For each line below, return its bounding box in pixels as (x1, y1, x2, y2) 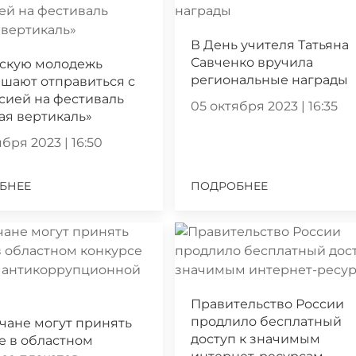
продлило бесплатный (191, 313, 342, 329)
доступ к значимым (191, 331, 321, 346)
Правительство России (191, 296, 345, 311)
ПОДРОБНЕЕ (191, 178, 269, 193)
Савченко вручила (191, 54, 314, 70)
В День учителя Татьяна (191, 37, 350, 52)
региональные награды (191, 72, 349, 87)
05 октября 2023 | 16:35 (191, 98, 339, 114)
